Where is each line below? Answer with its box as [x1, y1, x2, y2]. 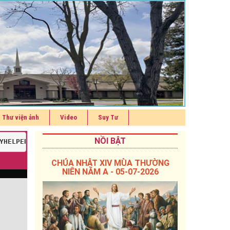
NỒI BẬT [94, 136, 126, 146]
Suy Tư [98, 113, 118, 122]
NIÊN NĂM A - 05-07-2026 [62, 167, 159, 177]
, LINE [45, 138, 73, 146]
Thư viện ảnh [2, 113, 39, 122]
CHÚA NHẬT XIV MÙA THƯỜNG [51, 158, 169, 168]
